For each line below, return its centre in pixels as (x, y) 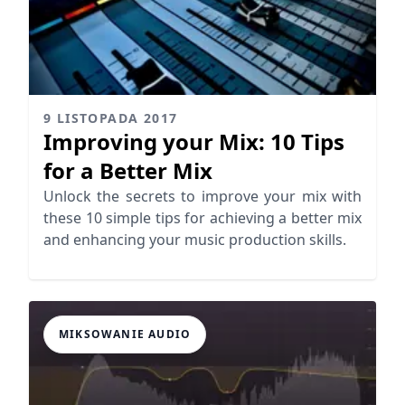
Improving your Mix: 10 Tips (194, 142)
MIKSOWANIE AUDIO (125, 334)
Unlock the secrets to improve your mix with (202, 197)
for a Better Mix (128, 171)
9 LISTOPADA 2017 (111, 118)
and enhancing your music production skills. (195, 240)
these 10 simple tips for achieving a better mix (202, 218)
